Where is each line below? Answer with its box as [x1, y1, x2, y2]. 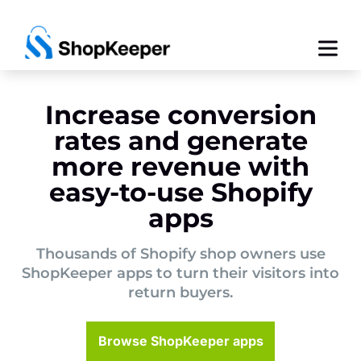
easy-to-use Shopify [48, 176, 313, 208]
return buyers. [128, 284, 233, 301]
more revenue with [52, 151, 309, 182]
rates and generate [53, 125, 308, 156]
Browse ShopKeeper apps [98, 333, 263, 350]
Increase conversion [44, 99, 317, 131]
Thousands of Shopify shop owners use [35, 245, 326, 263]
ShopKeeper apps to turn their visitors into [22, 264, 339, 282]
